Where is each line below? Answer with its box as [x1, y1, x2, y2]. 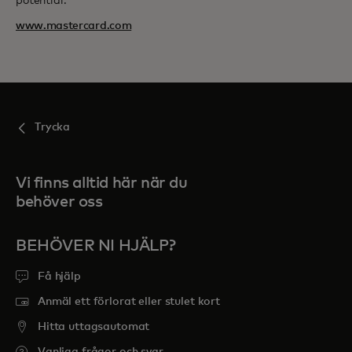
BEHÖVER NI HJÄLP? [16, 238, 176, 254]
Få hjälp [38, 271, 81, 282]
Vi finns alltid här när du [16, 175, 188, 191]
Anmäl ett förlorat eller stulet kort [38, 296, 220, 307]
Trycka [35, 122, 71, 133]
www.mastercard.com [16, 20, 132, 31]
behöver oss [16, 194, 103, 210]
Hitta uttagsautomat [38, 321, 150, 332]
